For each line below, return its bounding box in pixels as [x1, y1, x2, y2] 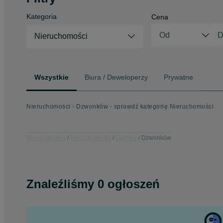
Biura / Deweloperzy [85, 73, 148, 81]
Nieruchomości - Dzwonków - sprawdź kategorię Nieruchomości [26, 103, 214, 110]
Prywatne [164, 73, 193, 81]
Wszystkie [34, 73, 69, 81]
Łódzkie [115, 134, 137, 141]
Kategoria [26, 12, 57, 20]
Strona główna [26, 134, 66, 141]
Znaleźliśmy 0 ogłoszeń [26, 177, 160, 191]
